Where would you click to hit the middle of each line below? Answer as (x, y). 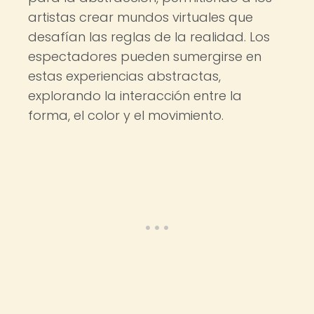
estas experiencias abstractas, (124, 76)
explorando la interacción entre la (135, 96)
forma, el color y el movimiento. (126, 115)
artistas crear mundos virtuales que (141, 17)
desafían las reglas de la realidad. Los (149, 37)
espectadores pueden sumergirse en (145, 56)
